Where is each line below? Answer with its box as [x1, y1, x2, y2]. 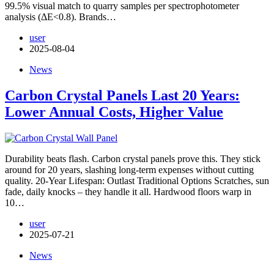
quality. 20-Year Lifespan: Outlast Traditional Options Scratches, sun [5, 175, 269, 186]
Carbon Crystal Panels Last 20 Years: [5, 87, 240, 103]
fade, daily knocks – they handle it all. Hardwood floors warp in [5, 186, 251, 197]
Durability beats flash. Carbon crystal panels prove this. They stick [5, 153, 261, 164]
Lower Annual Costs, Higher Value [5, 103, 223, 120]
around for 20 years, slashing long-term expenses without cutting [5, 164, 254, 175]
